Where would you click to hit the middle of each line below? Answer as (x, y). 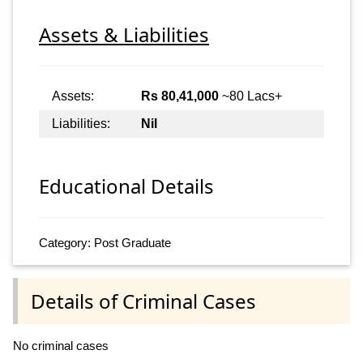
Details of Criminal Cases (143, 301)
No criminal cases (61, 345)
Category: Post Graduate (105, 243)
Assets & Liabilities (124, 34)
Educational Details (126, 186)
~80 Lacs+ (250, 96)
